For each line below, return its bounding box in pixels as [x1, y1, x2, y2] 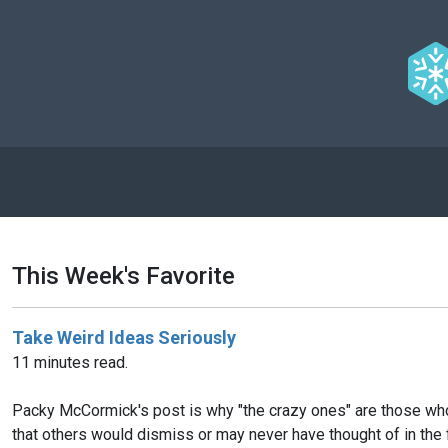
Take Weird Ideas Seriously [12, 326, 236, 348]
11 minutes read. [12, 352, 128, 372]
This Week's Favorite [12, 261, 235, 290]
